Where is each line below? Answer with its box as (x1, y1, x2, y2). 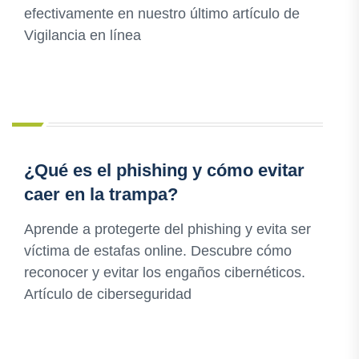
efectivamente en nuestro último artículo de (24, 6, 300, 22)
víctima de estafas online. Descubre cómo (24, 243, 292, 260)
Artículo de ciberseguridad (24, 286, 192, 303)
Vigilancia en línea (24, 27, 141, 44)
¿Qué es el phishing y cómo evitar (24, 160, 305, 181)
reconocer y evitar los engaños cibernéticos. (24, 264, 305, 281)
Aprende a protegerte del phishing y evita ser (24, 221, 311, 238)
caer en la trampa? (24, 184, 178, 205)
